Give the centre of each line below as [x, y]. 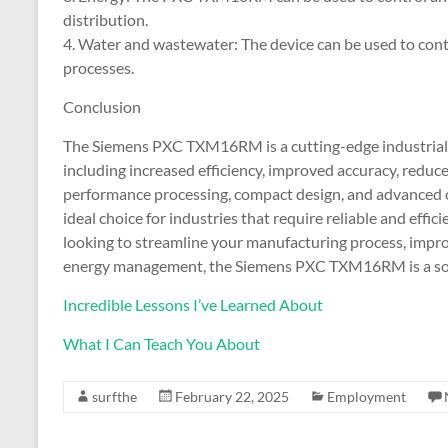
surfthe [114, 396]
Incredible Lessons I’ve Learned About [193, 304]
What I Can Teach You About [161, 343]
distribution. [105, 19]
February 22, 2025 [232, 396]
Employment [366, 396]
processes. [98, 67]
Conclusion [102, 106]
